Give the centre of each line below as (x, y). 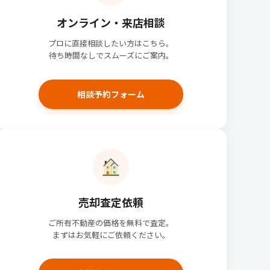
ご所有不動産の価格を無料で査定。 (111, 222)
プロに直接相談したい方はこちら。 (111, 43)
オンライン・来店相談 (111, 22)
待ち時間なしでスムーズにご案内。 (111, 55)
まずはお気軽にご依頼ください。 (111, 234)
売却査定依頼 (111, 202)
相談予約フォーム (111, 94)
